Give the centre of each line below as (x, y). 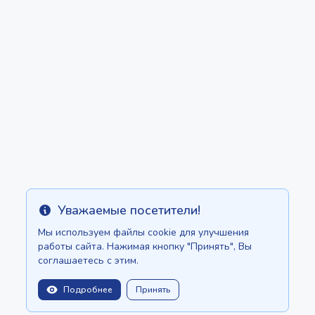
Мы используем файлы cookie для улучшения (144, 232)
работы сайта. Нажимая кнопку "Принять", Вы (145, 246)
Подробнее (88, 290)
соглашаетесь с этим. (89, 261)
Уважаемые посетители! (129, 210)
